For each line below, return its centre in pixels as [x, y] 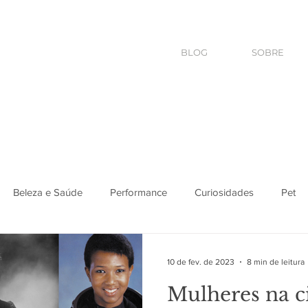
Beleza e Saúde [48, 192]
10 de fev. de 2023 [201, 262]
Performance [139, 192]
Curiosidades [224, 192]
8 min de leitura [276, 262]
